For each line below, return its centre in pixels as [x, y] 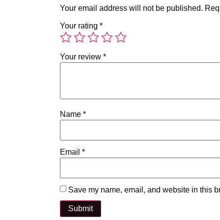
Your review [82, 57]
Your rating [80, 26]
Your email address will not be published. [131, 8]
